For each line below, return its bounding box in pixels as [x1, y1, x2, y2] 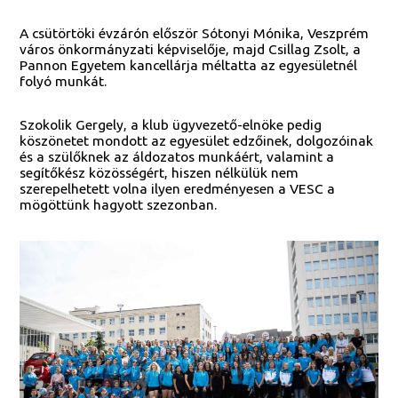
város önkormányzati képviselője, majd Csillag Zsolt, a [20, 40, 362, 57]
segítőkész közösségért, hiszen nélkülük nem [20, 164, 299, 181]
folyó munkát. [20, 72, 107, 89]
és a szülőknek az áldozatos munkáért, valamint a [20, 148, 335, 165]
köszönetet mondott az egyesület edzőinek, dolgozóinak [20, 132, 374, 149]
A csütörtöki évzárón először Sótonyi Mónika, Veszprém [20, 24, 370, 41]
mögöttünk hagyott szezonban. [20, 196, 218, 213]
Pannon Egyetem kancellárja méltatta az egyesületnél [20, 56, 358, 73]
